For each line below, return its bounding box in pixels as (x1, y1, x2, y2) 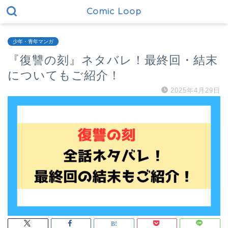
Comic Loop (87, 5, 141, 16)
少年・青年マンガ (13, 39, 53, 44)
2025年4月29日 (170, 87, 220, 94)
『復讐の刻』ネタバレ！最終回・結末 (8, 53, 218, 67)
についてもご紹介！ (8, 69, 121, 82)
